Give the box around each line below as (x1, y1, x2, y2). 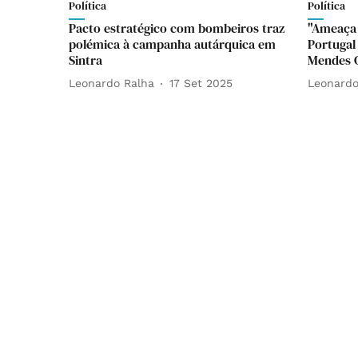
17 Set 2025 (169, 77, 233, 90)
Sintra (69, 50, 102, 69)
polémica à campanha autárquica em (69, 34, 276, 53)
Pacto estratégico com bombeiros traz (69, 18, 284, 37)
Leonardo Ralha (69, 77, 154, 90)
